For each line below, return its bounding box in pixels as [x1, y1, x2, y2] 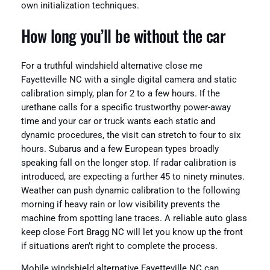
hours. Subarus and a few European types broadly [20, 143, 219, 154]
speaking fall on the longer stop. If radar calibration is [20, 157, 236, 168]
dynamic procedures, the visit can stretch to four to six [20, 130, 240, 140]
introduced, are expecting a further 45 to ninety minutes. [20, 171, 245, 182]
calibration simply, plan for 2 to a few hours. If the [20, 88, 220, 99]
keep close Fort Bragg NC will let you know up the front [20, 227, 243, 237]
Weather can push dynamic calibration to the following [20, 185, 240, 196]
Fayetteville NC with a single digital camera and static [20, 74, 237, 85]
